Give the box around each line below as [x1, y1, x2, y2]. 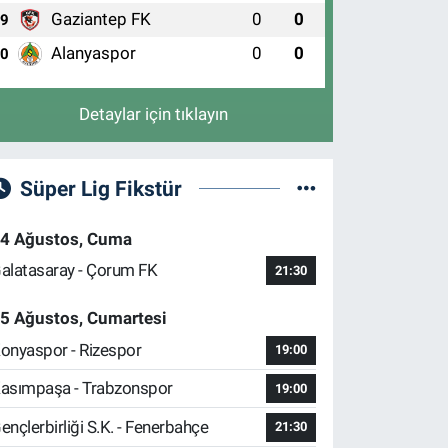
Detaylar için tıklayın [78, 104, 228, 125]
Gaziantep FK [50, 8, 151, 29]
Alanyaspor [50, 42, 136, 63]
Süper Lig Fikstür [19, 176, 182, 202]
